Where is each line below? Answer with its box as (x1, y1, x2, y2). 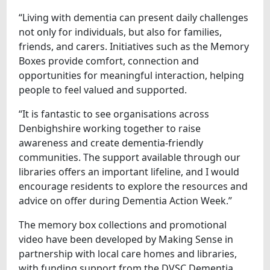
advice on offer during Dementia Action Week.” (19, 193, 233, 207)
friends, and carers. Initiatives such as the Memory (19, 39, 250, 53)
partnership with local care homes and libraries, (19, 246, 237, 260)
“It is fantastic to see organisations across (19, 107, 210, 121)
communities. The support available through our (19, 150, 241, 164)
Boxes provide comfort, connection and (19, 54, 199, 67)
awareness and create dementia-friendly (19, 136, 204, 149)
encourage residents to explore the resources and (19, 179, 248, 193)
